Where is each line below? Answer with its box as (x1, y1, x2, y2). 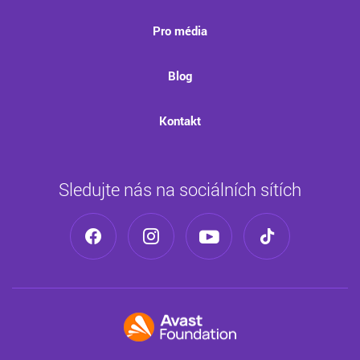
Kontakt (159, 112, 201, 129)
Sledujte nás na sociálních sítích (59, 177, 301, 201)
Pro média (153, 22, 207, 39)
